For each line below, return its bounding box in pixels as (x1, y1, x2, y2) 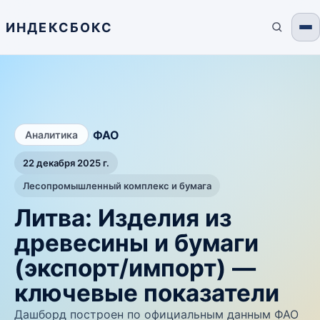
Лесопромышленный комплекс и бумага (23, 180, 211, 191)
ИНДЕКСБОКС (6, 19, 114, 35)
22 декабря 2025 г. (23, 157, 109, 169)
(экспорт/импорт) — (14, 254, 256, 282)
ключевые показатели (14, 279, 279, 307)
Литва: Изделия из (14, 204, 231, 232)
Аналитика (25, 129, 78, 141)
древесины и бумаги (14, 229, 259, 257)
